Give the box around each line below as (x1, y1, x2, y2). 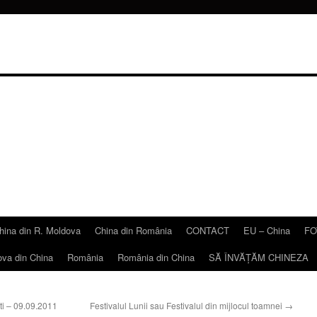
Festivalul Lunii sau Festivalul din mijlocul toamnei (90, 299, 284, 311)
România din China (117, 250, 195, 264)
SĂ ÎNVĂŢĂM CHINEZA (209, 250, 309, 264)
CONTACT (186, 224, 229, 237)
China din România (95, 224, 172, 237)
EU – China (243, 224, 290, 237)
